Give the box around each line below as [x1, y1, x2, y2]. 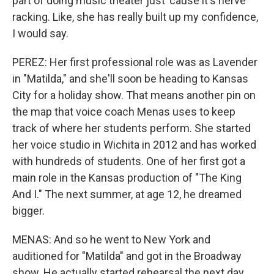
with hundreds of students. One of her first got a [12, 155, 245, 168]
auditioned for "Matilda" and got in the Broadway [12, 250, 242, 262]
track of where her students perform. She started [12, 122, 251, 135]
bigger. [12, 204, 45, 217]
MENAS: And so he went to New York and [12, 233, 210, 246]
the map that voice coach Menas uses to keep [12, 105, 235, 118]
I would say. [12, 27, 68, 40]
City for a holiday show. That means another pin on [12, 89, 256, 102]
